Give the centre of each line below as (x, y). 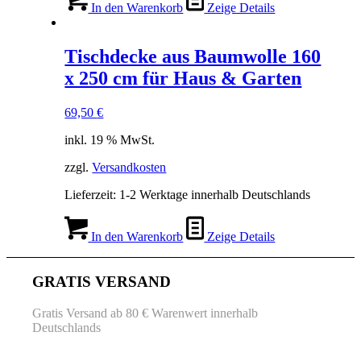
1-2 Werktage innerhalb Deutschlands (215, 195)
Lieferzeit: (92, 195)
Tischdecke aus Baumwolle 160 (193, 57)
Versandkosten (129, 168)
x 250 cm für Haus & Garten (183, 79)
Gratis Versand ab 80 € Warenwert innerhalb (145, 313)
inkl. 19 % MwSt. (110, 140)
